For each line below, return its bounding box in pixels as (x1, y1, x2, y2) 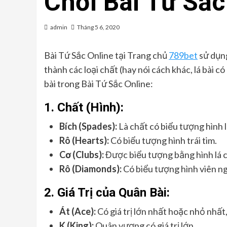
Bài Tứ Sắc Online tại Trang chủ (44, 50, 169, 61)
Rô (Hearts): (59, 135, 109, 146)
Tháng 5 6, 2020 (77, 23, 120, 31)
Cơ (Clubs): (59, 149, 104, 160)
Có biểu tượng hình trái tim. (109, 135, 217, 146)
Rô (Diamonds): (59, 163, 122, 174)
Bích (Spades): (59, 121, 117, 132)
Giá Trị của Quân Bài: (57, 185, 170, 200)
